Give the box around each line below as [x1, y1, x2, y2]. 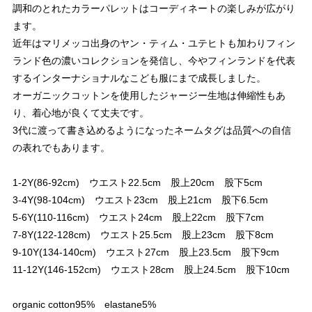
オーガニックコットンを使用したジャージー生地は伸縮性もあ [13, 90, 286, 101]
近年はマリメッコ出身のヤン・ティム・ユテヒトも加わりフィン [13, 38, 295, 49]
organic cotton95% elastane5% [13, 299, 156, 310]
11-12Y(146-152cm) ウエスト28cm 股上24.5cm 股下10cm [13, 264, 290, 275]
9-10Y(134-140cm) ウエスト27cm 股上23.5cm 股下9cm [13, 247, 279, 258]
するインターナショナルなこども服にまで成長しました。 [13, 72, 266, 84]
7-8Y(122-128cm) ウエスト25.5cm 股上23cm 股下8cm [13, 229, 274, 240]
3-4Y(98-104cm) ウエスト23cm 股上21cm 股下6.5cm [13, 194, 268, 205]
